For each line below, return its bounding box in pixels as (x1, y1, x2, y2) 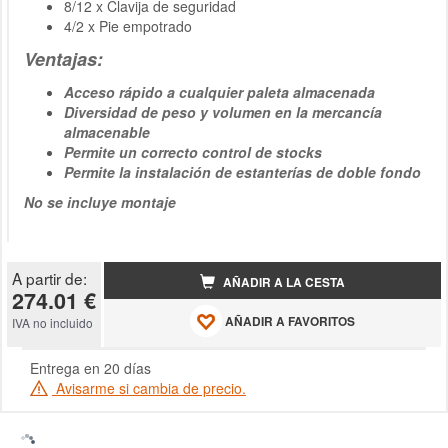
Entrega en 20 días (30, 358, 151, 378)
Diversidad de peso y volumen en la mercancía (64, 102, 382, 122)
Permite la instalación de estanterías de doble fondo (64, 162, 421, 182)
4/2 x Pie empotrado (64, 16, 192, 36)
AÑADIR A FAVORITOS (222, 313, 355, 331)
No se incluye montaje (24, 192, 176, 212)
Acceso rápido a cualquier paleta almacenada (64, 82, 375, 102)
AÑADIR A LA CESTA (220, 274, 345, 291)
